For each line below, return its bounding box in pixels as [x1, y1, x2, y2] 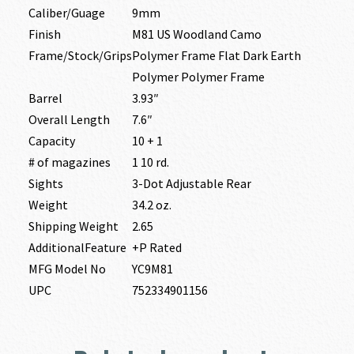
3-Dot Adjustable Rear [131, 175, 251, 192]
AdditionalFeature [28, 239, 126, 256]
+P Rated [131, 239, 182, 256]
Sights [28, 175, 63, 192]
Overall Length [28, 111, 110, 128]
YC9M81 [131, 261, 173, 277]
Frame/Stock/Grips [28, 47, 132, 64]
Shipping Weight [28, 218, 119, 235]
